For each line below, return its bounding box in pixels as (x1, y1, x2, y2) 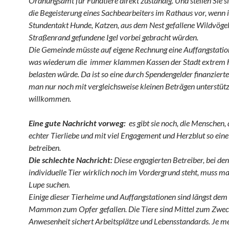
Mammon (29, 204, 63, 214)
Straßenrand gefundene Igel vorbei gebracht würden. (29, 32, 198, 42)
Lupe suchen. (29, 179, 70, 189)
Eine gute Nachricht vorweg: (29, 118, 129, 128)
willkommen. (29, 94, 71, 103)
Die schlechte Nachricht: (29, 155, 114, 165)
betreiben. (29, 143, 61, 152)
